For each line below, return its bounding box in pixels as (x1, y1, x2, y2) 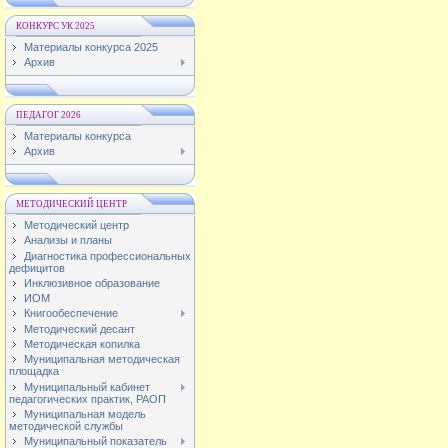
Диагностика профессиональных (24, 249, 191, 262)
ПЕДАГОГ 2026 (16, 110, 81, 120)
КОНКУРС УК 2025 (16, 21, 95, 31)
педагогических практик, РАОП (9, 392, 166, 405)
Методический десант (24, 322, 135, 335)
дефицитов (9, 261, 65, 274)
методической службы (9, 419, 123, 432)
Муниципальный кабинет (24, 380, 150, 393)
